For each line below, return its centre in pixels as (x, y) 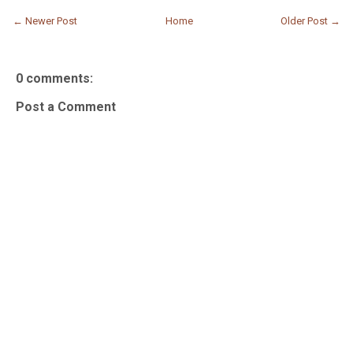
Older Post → (310, 21)
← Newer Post (45, 21)
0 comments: (54, 79)
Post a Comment (66, 107)
